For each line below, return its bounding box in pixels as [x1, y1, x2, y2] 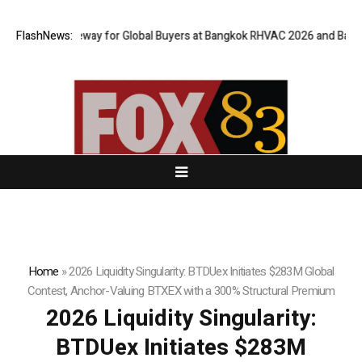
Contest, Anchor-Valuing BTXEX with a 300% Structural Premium [27, 282, 335, 301]
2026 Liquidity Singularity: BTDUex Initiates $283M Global [69, 263, 335, 281]
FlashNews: [16, 27, 73, 45]
